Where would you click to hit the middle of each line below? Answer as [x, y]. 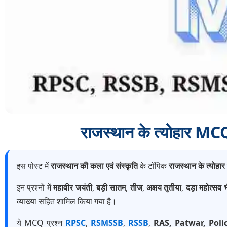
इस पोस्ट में [34, 166]
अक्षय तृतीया [164, 188]
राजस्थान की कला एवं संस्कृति [94, 166]
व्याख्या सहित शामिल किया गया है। [67, 201]
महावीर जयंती [73, 188]
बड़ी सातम [111, 188]
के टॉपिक [153, 166]
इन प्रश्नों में [35, 188]
